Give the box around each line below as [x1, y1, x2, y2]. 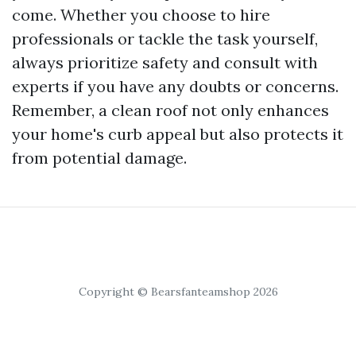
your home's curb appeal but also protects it [12, 124, 343, 144]
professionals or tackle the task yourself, [12, 29, 318, 48]
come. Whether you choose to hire [12, 5, 270, 25]
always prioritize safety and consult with [12, 52, 318, 72]
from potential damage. [12, 148, 187, 168]
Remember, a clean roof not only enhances [12, 100, 329, 120]
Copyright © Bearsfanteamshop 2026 [78, 284, 278, 299]
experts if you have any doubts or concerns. [12, 76, 339, 96]
